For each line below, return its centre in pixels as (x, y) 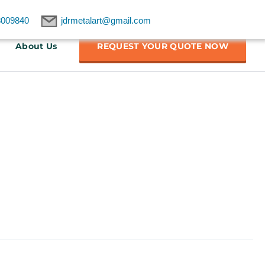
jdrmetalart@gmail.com (106, 20)
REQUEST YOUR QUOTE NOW (163, 46)
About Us (36, 46)
